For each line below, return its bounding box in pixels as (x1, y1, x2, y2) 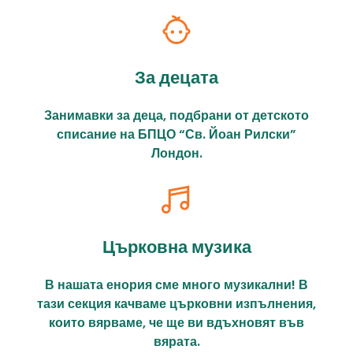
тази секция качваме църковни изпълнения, (37, 295, 316, 314)
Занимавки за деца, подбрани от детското (44, 106, 309, 125)
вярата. (153, 333, 200, 351)
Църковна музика (102, 234, 251, 260)
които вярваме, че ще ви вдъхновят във (49, 314, 304, 333)
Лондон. (150, 144, 203, 163)
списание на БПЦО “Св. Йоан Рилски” (57, 125, 296, 144)
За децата (135, 65, 218, 91)
